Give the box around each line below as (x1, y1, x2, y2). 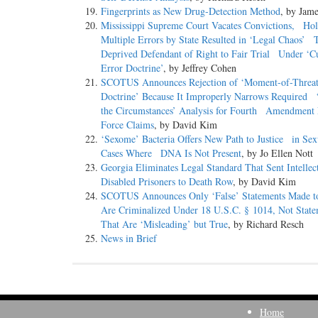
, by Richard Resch (228, 217, 304, 231)
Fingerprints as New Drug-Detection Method (101, 4, 280, 18)
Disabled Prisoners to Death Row (101, 175, 233, 189)
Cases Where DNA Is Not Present (101, 146, 241, 160)
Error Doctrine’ (101, 61, 163, 75)
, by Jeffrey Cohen (163, 61, 236, 75)
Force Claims (101, 118, 154, 132)
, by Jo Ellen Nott (241, 146, 313, 160)
